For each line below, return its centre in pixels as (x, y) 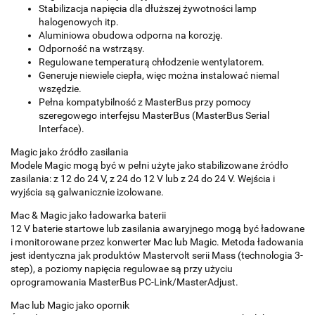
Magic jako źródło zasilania (70, 152)
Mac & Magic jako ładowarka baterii (88, 215)
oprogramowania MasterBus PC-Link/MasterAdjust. (124, 282)
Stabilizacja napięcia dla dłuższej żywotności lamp (148, 8)
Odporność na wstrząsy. (92, 48)
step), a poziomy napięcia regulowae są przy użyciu (122, 268)
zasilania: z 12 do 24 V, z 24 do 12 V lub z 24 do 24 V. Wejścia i (143, 178)
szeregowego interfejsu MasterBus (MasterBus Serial (154, 115)
